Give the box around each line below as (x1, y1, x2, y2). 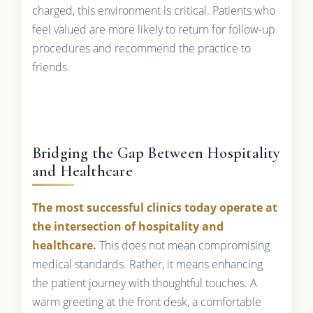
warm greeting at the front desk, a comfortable (31, 293, 261, 310)
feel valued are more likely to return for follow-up (31, 21, 275, 37)
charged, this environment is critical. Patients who (31, 2, 275, 18)
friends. (31, 59, 70, 75)
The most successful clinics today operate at (31, 199, 277, 215)
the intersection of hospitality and (31, 218, 224, 234)
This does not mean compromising (96, 237, 270, 253)
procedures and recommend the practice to (31, 40, 251, 56)
